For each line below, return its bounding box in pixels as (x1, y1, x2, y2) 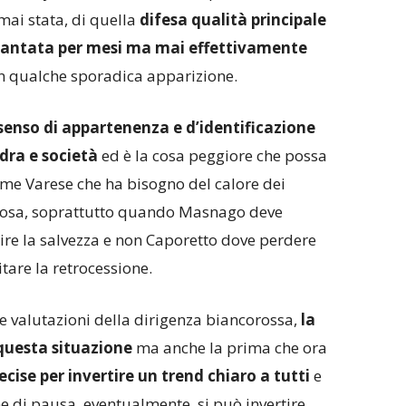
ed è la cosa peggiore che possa (101, 145, 327, 167)
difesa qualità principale (139, 9, 326, 31)
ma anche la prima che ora (131, 337, 327, 359)
